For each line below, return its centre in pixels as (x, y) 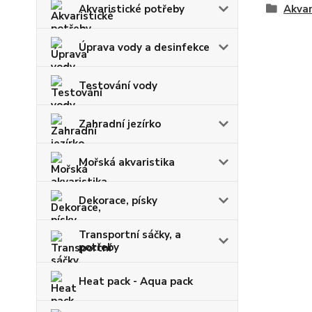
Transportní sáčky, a (130, 235)
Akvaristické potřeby (132, 9)
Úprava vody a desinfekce (144, 47)
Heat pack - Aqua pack (136, 281)
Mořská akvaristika (127, 162)
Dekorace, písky (118, 201)
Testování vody (118, 86)
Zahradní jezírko (120, 124)
